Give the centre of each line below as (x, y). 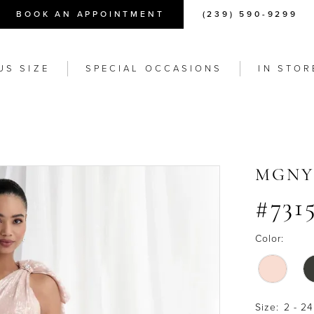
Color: (269, 238)
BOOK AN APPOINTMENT (90, 14)
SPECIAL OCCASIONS (154, 68)
